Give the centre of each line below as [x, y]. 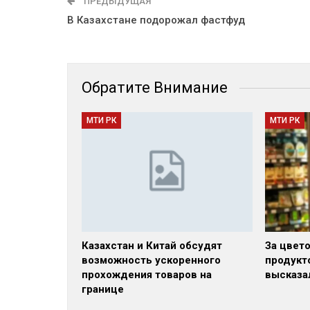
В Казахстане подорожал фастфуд [156, 20]
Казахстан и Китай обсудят [152, 245]
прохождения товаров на [147, 274]
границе [103, 289]
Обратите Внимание [155, 88]
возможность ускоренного [151, 260]
